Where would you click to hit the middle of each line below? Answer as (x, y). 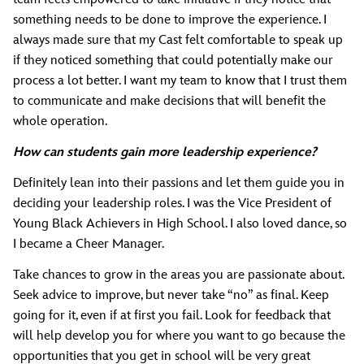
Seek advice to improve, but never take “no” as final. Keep (171, 295)
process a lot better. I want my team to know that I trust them (180, 81)
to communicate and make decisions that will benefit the (169, 102)
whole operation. (60, 122)
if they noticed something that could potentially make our (173, 61)
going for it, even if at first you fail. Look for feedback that (172, 315)
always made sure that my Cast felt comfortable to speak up (178, 41)
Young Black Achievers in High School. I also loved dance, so (180, 223)
